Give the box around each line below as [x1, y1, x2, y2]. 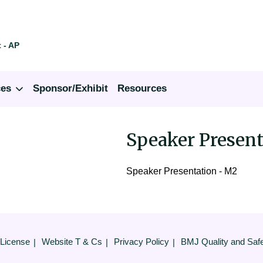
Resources [117, 83, 167, 94]
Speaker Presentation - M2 [126, 166, 237, 176]
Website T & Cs [41, 237, 102, 247]
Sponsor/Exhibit [33, 83, 108, 94]
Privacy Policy [113, 237, 169, 247]
